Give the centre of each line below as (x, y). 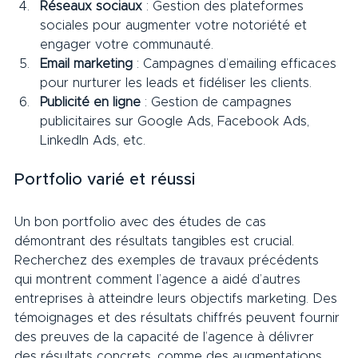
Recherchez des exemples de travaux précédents (169, 260)
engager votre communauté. (127, 44)
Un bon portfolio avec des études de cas (142, 222)
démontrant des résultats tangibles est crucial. (156, 241)
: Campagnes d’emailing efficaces (237, 64)
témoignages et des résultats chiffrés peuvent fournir (179, 318)
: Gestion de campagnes (218, 102)
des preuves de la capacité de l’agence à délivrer (166, 337)
